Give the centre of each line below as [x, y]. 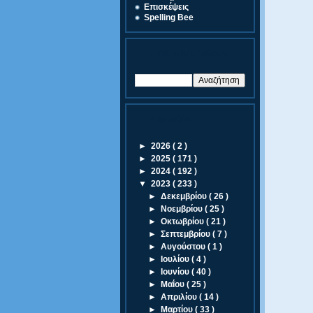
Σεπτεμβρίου [187, 234]
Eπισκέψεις [166, 7]
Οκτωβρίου [184, 221]
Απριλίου [180, 297]
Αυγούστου [184, 247]
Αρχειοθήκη [173, 119]
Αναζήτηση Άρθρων [189, 53]
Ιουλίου [176, 259]
